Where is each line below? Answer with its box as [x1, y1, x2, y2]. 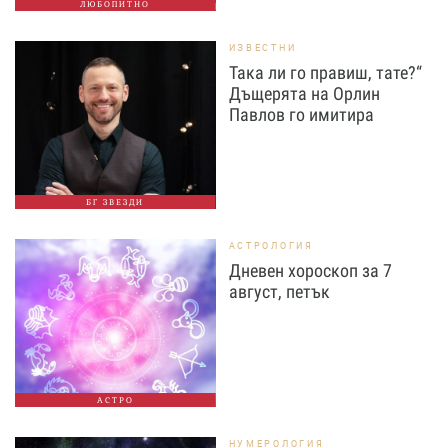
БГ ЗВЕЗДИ [86, 197, 145, 208]
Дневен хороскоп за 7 [228, 260, 392, 282]
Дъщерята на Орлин [228, 83, 380, 105]
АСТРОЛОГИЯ [228, 239, 314, 253]
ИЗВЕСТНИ [228, 41, 297, 55]
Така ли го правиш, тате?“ [228, 62, 422, 84]
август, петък [228, 281, 330, 303]
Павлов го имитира [228, 104, 374, 126]
